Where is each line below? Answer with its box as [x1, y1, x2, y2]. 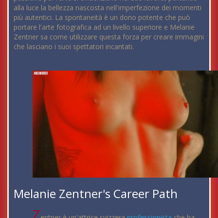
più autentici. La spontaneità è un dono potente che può [14, 12, 190, 22]
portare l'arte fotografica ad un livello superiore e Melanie [14, 22, 195, 32]
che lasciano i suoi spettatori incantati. [14, 41, 134, 51]
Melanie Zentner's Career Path [14, 185, 178, 202]
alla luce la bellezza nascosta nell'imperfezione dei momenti [14, 2, 201, 12]
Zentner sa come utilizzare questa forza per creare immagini [14, 32, 204, 41]
